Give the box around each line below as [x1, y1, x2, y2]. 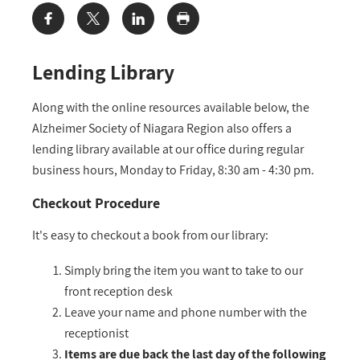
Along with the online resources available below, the [32, 98, 309, 116]
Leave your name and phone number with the [64, 304, 307, 321]
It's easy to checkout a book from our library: [32, 227, 268, 244]
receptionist [64, 325, 129, 342]
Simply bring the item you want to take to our [64, 262, 303, 280]
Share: [32, 16, 72, 35]
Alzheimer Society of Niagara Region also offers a [32, 119, 292, 137]
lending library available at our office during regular [32, 140, 304, 157]
